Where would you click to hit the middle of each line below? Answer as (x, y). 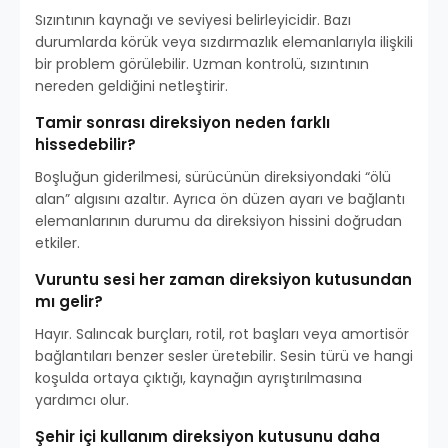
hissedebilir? (85, 145)
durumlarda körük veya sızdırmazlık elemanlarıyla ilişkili (224, 42)
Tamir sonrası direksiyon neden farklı (182, 123)
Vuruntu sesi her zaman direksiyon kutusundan (223, 280)
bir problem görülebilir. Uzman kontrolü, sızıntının (202, 64)
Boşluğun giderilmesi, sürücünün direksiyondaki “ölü (213, 177)
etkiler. (57, 243)
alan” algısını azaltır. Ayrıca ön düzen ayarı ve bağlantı (220, 199)
